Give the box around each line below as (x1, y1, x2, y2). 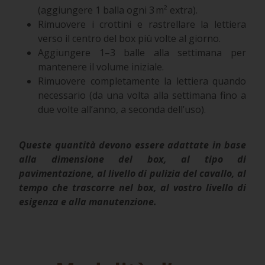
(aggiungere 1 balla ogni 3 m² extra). (38, 4, 198, 17)
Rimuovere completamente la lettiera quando (38, 75, 246, 88)
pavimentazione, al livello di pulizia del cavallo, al (19, 167, 246, 180)
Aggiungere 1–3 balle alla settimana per (38, 46, 246, 60)
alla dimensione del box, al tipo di (19, 153, 246, 166)
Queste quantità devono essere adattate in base (19, 138, 246, 152)
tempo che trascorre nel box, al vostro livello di (19, 181, 246, 195)
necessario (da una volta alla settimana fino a (38, 89, 246, 102)
